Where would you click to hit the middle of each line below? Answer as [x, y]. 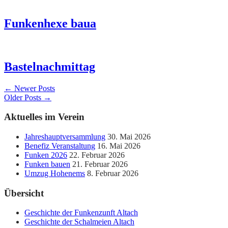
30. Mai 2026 [129, 136]
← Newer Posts [30, 88]
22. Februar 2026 [97, 155]
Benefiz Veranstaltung [60, 146]
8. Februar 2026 [113, 173]
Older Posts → [28, 97]
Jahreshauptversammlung [65, 136]
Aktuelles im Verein [44, 117]
